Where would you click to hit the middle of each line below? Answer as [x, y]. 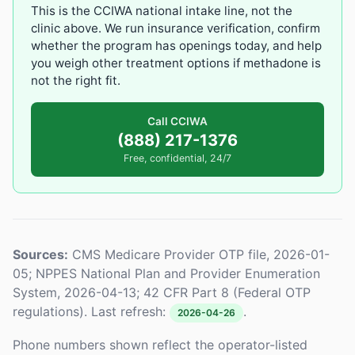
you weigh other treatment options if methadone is [176, 63]
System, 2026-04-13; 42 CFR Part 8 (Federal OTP [162, 293]
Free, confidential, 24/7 [177, 158]
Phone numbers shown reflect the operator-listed [160, 345]
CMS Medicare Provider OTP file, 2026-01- [199, 255]
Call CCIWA [177, 122]
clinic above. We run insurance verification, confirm [176, 29]
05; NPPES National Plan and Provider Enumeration [166, 274]
